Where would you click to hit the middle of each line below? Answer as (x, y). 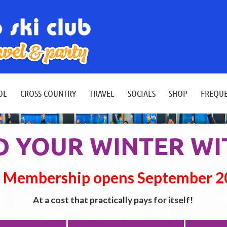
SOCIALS (142, 93)
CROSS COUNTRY (48, 93)
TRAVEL (102, 93)
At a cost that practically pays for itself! (113, 200)
